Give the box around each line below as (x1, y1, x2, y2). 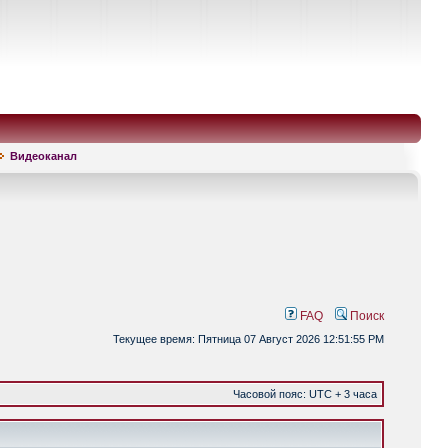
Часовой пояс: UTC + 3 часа (233, 388, 377, 400)
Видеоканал (10, 150, 77, 162)
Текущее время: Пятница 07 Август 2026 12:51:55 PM (113, 333, 384, 345)
